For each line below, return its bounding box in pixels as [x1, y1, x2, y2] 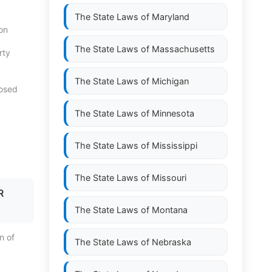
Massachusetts [152, 44, 215, 54]
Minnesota [152, 108, 194, 118]
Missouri [152, 172, 186, 183]
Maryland [152, 12, 189, 22]
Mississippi [152, 140, 197, 151]
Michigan [152, 76, 189, 86]
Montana [152, 205, 188, 215]
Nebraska [152, 237, 191, 247]
